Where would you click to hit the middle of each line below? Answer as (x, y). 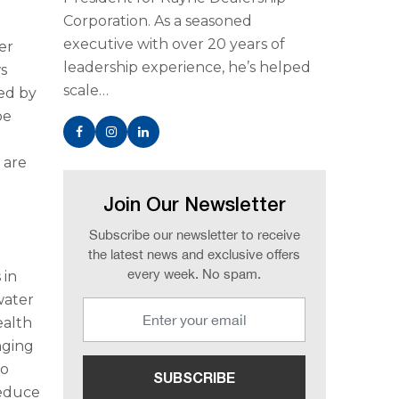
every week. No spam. (195, 274)
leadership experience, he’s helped (187, 67)
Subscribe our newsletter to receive (194, 235)
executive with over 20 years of (174, 44)
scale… (85, 90)
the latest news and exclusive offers (195, 254)
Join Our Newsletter (194, 206)
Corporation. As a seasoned (157, 21)
